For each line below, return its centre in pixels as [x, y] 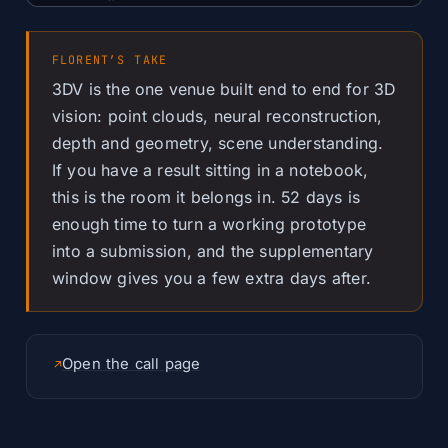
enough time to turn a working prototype [209, 225]
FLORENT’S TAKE [109, 59]
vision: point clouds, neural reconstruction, [217, 117]
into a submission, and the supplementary [212, 252]
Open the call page [131, 363]
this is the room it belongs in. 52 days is [206, 198]
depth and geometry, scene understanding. [217, 144]
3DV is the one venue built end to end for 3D [223, 90]
